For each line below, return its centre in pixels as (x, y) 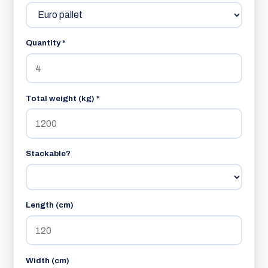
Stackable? (48, 154)
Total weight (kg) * (63, 98)
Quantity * (46, 43)
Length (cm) (50, 205)
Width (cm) (48, 260)
